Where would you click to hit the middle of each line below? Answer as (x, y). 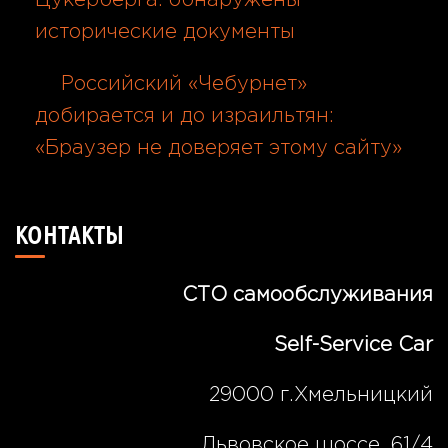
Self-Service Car (353, 344)
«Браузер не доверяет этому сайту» (218, 147)
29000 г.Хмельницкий (321, 394)
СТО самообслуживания (307, 294)
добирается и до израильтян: (184, 115)
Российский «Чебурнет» (184, 83)
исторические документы (165, 31)
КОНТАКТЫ (69, 235)
